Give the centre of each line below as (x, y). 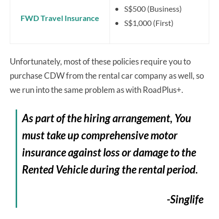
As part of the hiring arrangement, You (107, 118)
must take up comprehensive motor (100, 135)
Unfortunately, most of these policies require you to (100, 61)
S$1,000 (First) (149, 22)
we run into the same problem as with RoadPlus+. (97, 89)
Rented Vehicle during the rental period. (110, 169)
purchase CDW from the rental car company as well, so (107, 75)
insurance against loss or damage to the (109, 152)
